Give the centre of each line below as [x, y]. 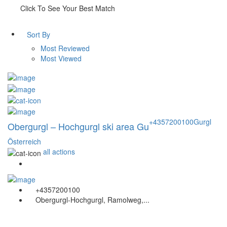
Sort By [39, 34]
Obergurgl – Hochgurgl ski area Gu [78, 126]
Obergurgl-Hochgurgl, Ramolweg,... [92, 199]
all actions [59, 152]
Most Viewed [61, 58]
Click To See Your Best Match [68, 8]
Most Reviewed [65, 48]
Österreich [24, 142]
